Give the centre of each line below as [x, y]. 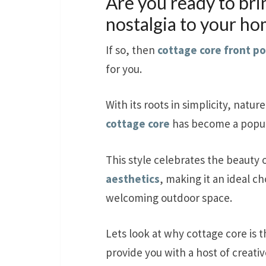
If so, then [132, 50]
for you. [124, 69]
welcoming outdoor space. [169, 197]
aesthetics [133, 178]
